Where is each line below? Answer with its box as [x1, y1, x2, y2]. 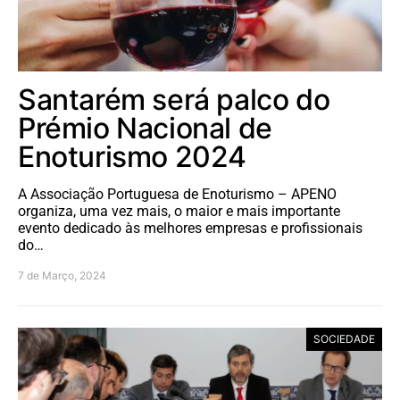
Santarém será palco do [18, 81, 330, 117]
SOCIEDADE [313, 331, 375, 346]
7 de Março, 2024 [18, 268, 106, 282]
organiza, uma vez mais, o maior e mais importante [18, 202, 340, 220]
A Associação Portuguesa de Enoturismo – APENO [18, 185, 337, 203]
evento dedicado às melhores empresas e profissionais [18, 219, 362, 237]
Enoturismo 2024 [18, 138, 247, 174]
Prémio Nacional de [18, 110, 272, 146]
